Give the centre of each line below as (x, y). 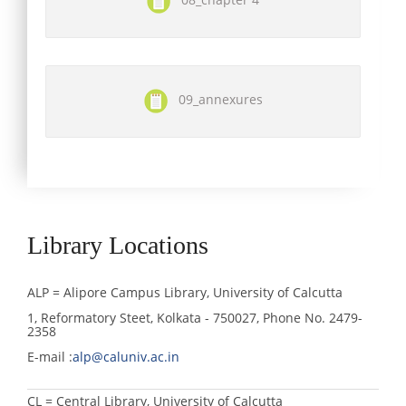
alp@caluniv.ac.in (126, 356)
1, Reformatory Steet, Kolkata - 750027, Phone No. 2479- (195, 317)
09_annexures (215, 99)
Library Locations (118, 245)
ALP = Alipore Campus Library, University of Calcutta (185, 292)
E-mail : (50, 356)
